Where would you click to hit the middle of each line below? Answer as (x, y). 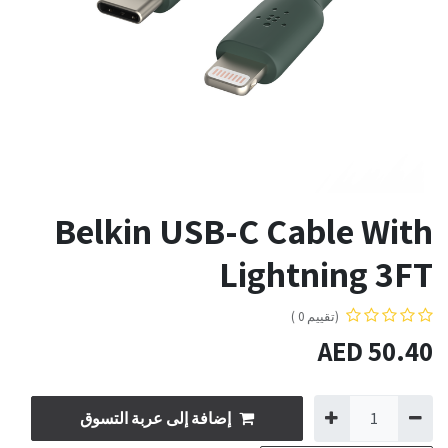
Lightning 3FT (326, 274)
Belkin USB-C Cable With (243, 231)
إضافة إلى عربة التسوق (156, 418)
